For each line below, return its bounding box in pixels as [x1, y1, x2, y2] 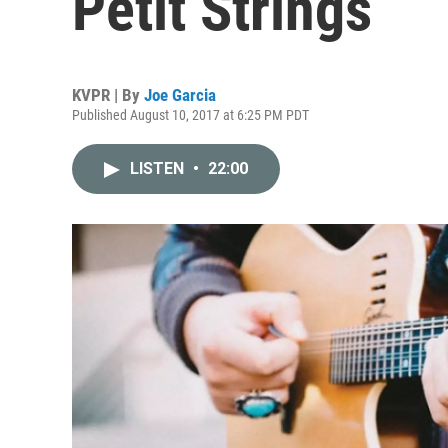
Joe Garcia [144, 85, 216, 105]
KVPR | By [72, 85, 144, 105]
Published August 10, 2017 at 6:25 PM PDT [72, 107, 309, 123]
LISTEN [130, 159, 188, 178]
